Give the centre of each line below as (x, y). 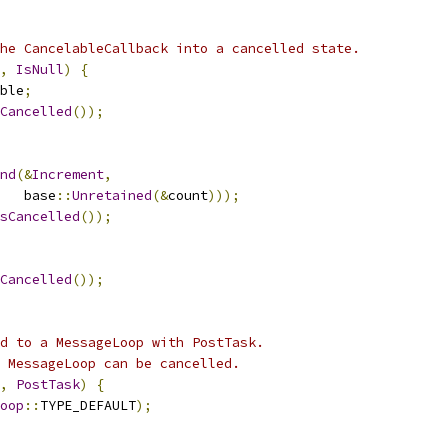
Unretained (112, 195)
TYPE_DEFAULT (88, 405)
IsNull (40, 69)
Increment (68, 174)
